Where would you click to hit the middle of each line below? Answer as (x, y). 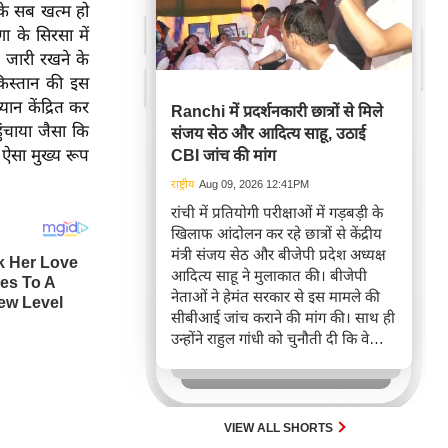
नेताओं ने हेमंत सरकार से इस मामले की (275, 296)
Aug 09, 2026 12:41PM (254, 184)
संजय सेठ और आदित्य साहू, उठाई (268, 133)
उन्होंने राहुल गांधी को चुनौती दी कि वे (270, 338)
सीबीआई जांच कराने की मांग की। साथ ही (283, 317)
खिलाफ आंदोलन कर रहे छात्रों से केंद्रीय (276, 233)
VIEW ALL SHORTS (280, 428)
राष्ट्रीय (182, 184)
